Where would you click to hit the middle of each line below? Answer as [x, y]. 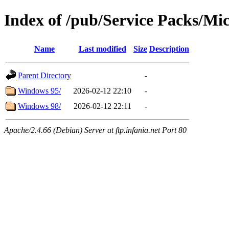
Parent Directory [44, 75]
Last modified [102, 49]
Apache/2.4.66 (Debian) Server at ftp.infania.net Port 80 [95, 130]
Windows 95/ [39, 90]
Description [169, 49]
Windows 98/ [39, 106]
